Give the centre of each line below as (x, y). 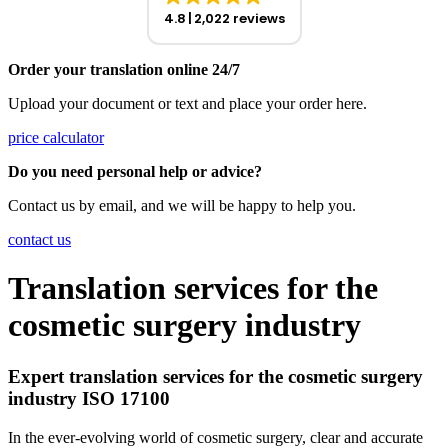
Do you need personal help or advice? (135, 171)
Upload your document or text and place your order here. (187, 103)
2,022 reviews (239, 18)
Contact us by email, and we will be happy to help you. (182, 205)
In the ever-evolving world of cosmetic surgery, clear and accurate (215, 437)
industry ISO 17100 (89, 398)
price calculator (56, 137)
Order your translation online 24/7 (124, 69)
